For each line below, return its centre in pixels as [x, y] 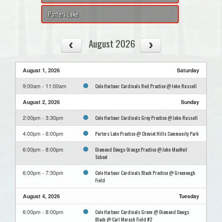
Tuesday [189, 196]
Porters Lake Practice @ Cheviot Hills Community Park [147, 134]
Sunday [190, 102]
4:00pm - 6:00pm [43, 134]
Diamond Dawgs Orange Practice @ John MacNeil [141, 149]
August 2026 [112, 43]
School [101, 157]
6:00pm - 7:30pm [43, 173]
